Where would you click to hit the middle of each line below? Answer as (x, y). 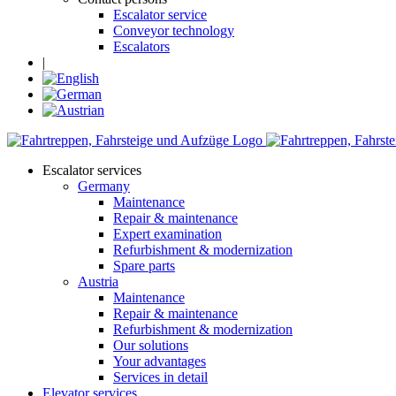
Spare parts (144, 266)
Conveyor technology (174, 30)
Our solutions (151, 345)
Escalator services (92, 170)
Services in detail (160, 377)
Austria (98, 282)
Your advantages (160, 361)
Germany (104, 186)
